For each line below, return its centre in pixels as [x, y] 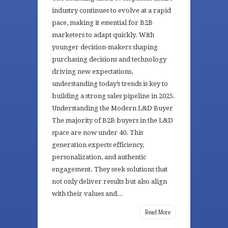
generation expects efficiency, [98, 145]
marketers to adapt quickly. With [103, 35]
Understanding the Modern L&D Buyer [112, 108]
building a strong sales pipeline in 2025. [113, 96]
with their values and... [88, 194]
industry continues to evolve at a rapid [111, 10]
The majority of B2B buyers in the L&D [112, 120]
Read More [158, 212]
